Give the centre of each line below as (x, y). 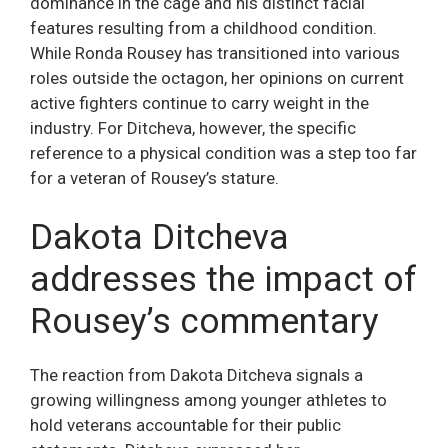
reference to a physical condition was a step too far (223, 153)
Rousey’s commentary (204, 321)
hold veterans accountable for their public (185, 424)
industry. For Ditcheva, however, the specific (193, 128)
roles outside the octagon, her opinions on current (217, 78)
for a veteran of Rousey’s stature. (154, 178)
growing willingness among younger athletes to (208, 399)
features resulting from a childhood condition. (203, 28)
